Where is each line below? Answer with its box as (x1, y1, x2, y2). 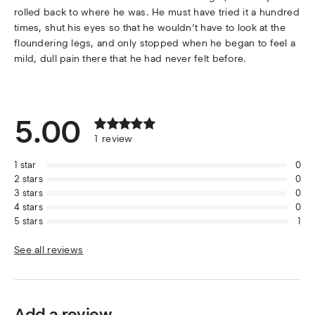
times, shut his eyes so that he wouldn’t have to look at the (14, 22, 285, 34)
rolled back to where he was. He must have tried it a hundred (14, 6, 300, 19)
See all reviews (14, 244, 84, 257)
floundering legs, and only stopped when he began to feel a (14, 37, 296, 50)
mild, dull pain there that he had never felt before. (14, 53, 247, 65)
